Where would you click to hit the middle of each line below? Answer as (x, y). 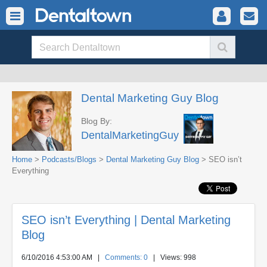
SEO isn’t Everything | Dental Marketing (126, 220)
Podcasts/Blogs (69, 159)
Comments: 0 (126, 257)
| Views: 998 (172, 257)
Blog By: (97, 121)
